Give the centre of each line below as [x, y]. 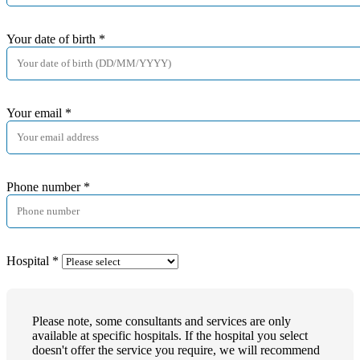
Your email [36, 112]
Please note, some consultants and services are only [162, 321]
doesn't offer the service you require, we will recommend [176, 350]
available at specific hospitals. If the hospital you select [170, 335]
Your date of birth [53, 39]
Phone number [45, 186]
